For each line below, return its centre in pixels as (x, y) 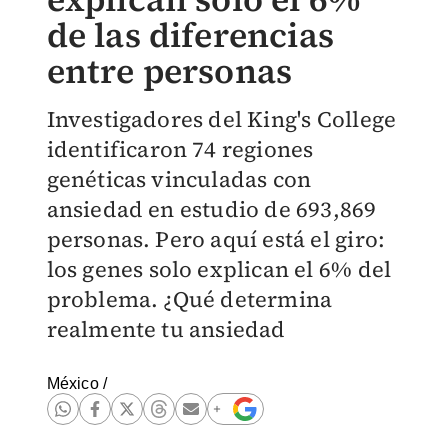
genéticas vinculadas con (179, 179)
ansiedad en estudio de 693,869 (211, 209)
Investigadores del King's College (221, 119)
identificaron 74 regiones (180, 149)
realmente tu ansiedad (166, 329)
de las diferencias (190, 35)
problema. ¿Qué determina (189, 299)
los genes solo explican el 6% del (219, 269)
